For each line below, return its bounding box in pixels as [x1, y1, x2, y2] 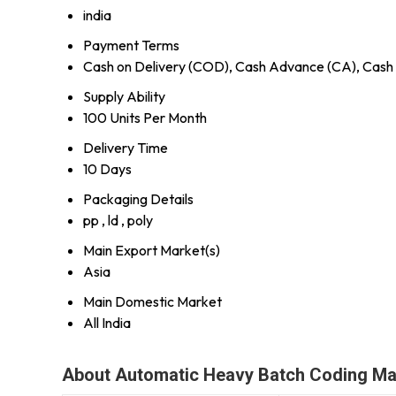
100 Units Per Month [83, 108, 207, 126]
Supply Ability [83, 87, 165, 105]
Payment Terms [83, 35, 179, 54]
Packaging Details [83, 189, 194, 208]
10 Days [83, 159, 132, 178]
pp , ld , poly [83, 210, 153, 229]
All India [83, 313, 131, 331]
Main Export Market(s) [83, 240, 220, 259]
